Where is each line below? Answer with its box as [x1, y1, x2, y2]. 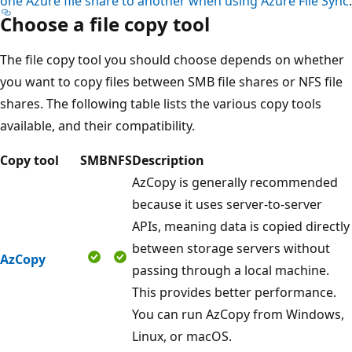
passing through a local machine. [132, 261, 329, 279]
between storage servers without [132, 239, 330, 257]
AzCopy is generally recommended [132, 173, 338, 191]
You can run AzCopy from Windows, [132, 305, 344, 323]
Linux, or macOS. [132, 327, 232, 345]
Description [132, 151, 204, 169]
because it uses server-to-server [132, 195, 322, 213]
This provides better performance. [132, 283, 336, 301]
